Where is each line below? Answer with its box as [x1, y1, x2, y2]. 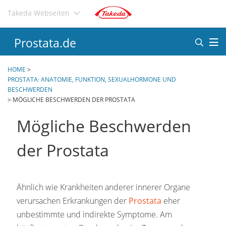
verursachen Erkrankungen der [17, 195, 129, 206]
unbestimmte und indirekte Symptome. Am [17, 208, 172, 220]
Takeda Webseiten [8, 8, 70, 18]
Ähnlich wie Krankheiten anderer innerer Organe [17, 181, 190, 193]
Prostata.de [14, 35, 76, 51]
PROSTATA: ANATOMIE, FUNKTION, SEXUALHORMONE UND [8, 75, 176, 84]
